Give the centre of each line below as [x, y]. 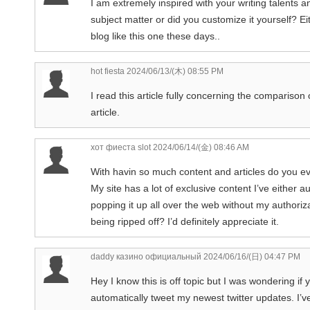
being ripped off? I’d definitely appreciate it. [185, 221]
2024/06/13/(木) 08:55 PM [174, 71]
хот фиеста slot [121, 147]
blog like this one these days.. [155, 36]
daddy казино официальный [146, 256]
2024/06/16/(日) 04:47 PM [251, 256]
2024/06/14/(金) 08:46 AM [200, 147]
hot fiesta [108, 71]
